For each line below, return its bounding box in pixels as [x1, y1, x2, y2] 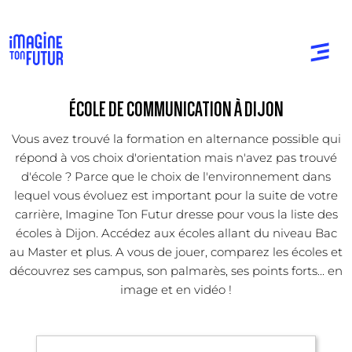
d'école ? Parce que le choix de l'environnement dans [21, 168, 331, 184]
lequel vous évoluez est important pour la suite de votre [14, 187, 338, 203]
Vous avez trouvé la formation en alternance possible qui [11, 130, 341, 146]
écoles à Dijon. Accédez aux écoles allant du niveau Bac [15, 225, 337, 240]
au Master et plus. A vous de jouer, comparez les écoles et [9, 244, 343, 259]
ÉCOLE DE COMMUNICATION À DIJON [68, 97, 284, 121]
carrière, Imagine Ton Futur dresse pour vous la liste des [14, 206, 338, 222]
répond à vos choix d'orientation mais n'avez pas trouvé [15, 149, 337, 165]
